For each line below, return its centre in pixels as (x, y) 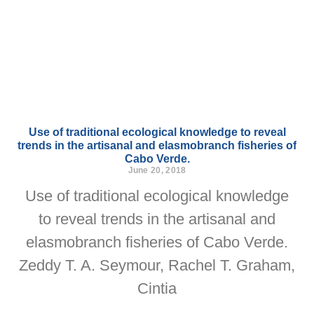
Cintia (157, 288)
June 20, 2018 (157, 170)
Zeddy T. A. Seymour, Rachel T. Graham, (157, 265)
